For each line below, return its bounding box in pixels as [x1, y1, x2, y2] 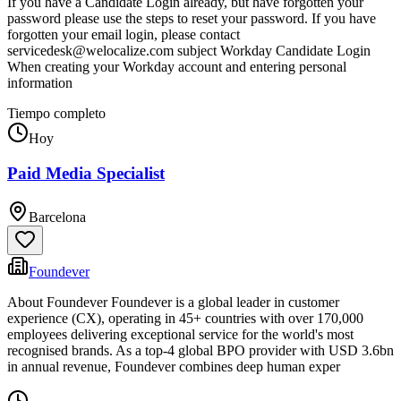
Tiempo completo [7, 106, 106, 122]
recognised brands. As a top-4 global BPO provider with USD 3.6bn [7, 342, 394, 358]
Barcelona [29, 209, 86, 225]
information [7, 75, 73, 91]
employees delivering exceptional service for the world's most [7, 326, 354, 342]
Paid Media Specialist [7, 164, 165, 183]
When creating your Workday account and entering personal [7, 59, 346, 75]
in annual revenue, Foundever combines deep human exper [7, 358, 340, 374]
